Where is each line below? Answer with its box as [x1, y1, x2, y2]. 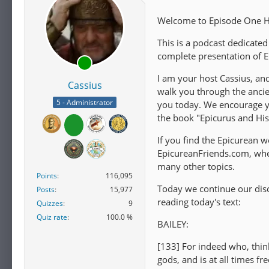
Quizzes [37, 198, 63, 209]
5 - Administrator [56, 97, 113, 108]
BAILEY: [157, 218, 189, 230]
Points [37, 171, 57, 181]
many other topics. [157, 160, 235, 172]
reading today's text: [157, 196, 241, 208]
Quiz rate [37, 212, 67, 223]
